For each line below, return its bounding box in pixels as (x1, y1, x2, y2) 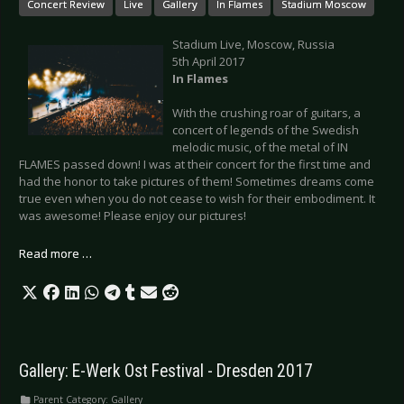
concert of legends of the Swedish (172, 122, 359, 139)
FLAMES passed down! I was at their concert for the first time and (19, 156, 371, 173)
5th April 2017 (172, 53, 244, 70)
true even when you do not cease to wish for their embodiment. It (19, 190, 375, 207)
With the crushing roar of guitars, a (172, 105, 361, 122)
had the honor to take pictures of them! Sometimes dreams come (19, 173, 374, 190)
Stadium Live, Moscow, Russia (172, 36, 335, 53)
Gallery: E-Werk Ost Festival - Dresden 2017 (19, 361, 313, 382)
